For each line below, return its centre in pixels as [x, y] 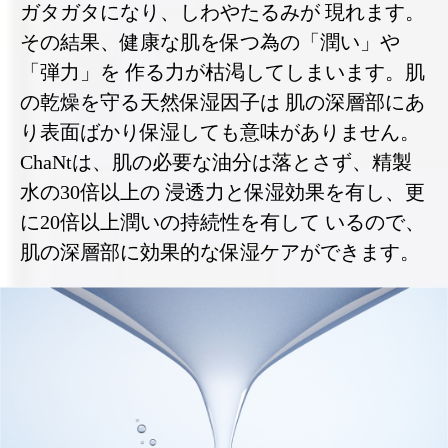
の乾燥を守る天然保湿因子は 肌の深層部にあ [222, 102]
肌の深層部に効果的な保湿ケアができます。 [220, 252]
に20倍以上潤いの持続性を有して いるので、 [222, 222]
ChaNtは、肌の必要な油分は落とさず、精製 [216, 162]
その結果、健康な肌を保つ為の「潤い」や [210, 42]
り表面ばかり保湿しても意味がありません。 [220, 132]
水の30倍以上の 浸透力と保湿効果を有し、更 [222, 192]
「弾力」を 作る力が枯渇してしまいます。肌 [222, 72]
